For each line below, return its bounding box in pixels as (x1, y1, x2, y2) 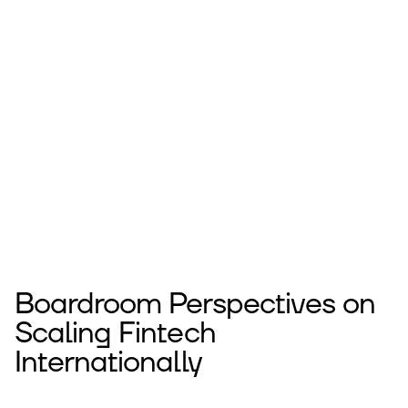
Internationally (15, 344, 201, 382)
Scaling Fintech (15, 315, 216, 352)
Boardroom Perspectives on (15, 286, 376, 323)
